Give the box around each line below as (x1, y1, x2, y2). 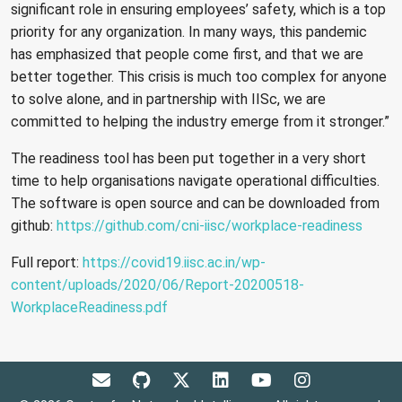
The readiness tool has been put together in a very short (11, 149, 366, 167)
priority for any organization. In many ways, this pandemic (11, 22, 367, 40)
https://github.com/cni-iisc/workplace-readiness (57, 216, 363, 234)
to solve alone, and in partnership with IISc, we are (11, 90, 326, 108)
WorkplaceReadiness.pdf (11, 298, 168, 316)
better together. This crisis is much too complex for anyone (11, 67, 387, 85)
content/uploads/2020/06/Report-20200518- (11, 275, 304, 293)
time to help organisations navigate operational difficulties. (11, 171, 380, 189)
